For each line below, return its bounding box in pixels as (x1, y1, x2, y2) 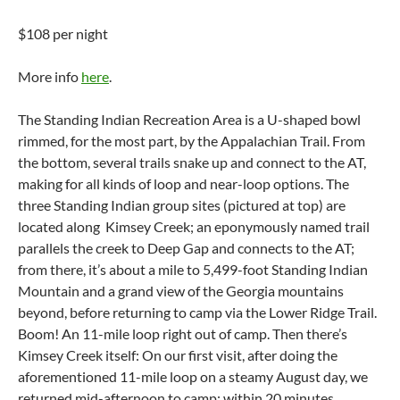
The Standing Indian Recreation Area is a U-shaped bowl (18, 111, 361, 128)
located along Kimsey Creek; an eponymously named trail (18, 218, 370, 235)
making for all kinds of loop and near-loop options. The (18, 175, 349, 192)
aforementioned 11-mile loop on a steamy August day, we (18, 368, 368, 385)
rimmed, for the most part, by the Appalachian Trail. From (18, 132, 365, 149)
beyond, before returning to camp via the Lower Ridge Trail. (18, 304, 377, 321)
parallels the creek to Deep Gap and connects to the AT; (18, 239, 354, 256)
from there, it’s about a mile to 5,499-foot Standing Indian (18, 261, 368, 278)
